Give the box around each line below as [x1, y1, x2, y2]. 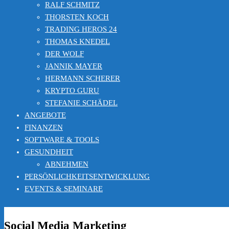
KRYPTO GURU [45, 86, 99, 95]
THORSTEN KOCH [45, 13, 109, 21]
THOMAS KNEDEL [45, 37, 110, 45]
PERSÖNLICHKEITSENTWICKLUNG [25, 172, 150, 180]
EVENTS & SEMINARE [25, 185, 103, 193]
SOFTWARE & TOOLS [25, 135, 99, 144]
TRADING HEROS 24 [45, 25, 117, 33]
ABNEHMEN [45, 160, 88, 168]
